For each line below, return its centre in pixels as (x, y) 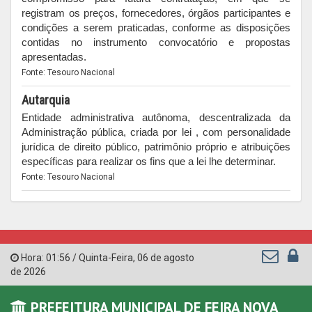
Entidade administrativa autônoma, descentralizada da (156, 117)
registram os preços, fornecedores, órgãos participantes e (156, 13)
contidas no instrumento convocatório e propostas (156, 42)
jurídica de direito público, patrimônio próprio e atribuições (156, 147)
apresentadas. (54, 57)
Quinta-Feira (106, 258)
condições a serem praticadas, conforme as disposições (156, 28)
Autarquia (46, 100)
